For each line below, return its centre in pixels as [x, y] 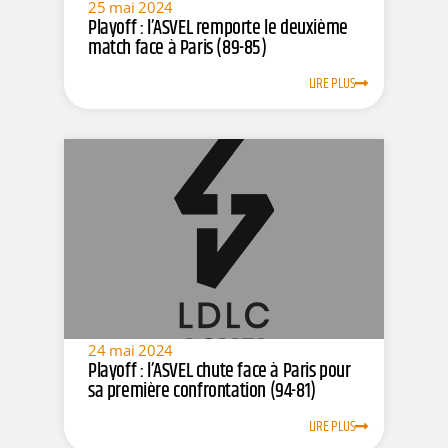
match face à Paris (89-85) [177, 48]
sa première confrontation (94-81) [202, 391]
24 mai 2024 [131, 349]
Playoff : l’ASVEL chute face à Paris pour [219, 371]
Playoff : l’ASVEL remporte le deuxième [218, 28]
